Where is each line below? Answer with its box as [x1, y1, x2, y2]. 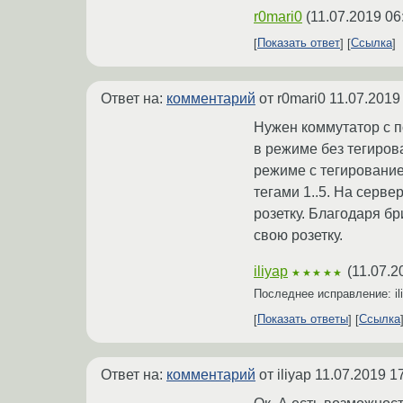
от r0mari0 [255, 90, 329, 106]
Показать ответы [257, 312, 348, 327]
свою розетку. [254, 227, 343, 243]
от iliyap [255, 366, 315, 382]
